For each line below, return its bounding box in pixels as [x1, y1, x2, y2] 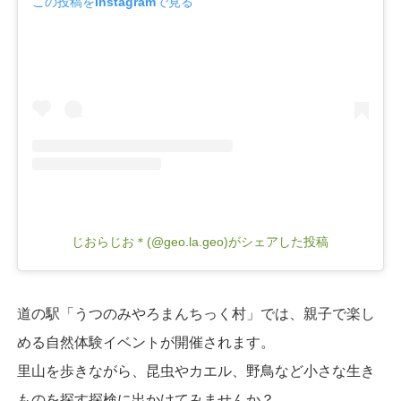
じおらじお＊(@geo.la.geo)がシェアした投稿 [72, 235, 329, 250]
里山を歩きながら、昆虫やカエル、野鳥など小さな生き [16, 363, 375, 380]
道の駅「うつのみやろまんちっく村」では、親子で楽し [16, 306, 375, 322]
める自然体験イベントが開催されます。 [16, 335, 275, 351]
